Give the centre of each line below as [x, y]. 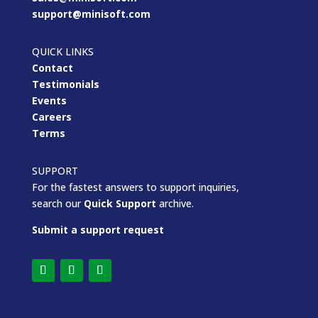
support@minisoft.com [91, 14]
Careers [51, 117]
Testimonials [65, 84]
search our [57, 204]
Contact [52, 68]
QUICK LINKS [62, 52]
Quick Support [120, 204]
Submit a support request [98, 230]
